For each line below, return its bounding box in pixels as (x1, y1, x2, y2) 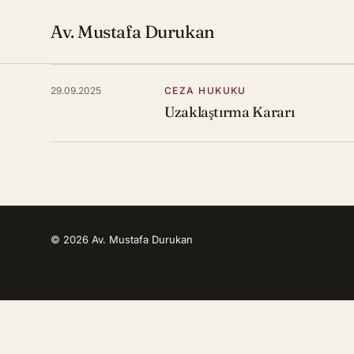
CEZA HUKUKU (164, 85, 247, 96)
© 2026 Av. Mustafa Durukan (51, 232, 193, 246)
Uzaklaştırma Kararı (164, 103, 295, 121)
